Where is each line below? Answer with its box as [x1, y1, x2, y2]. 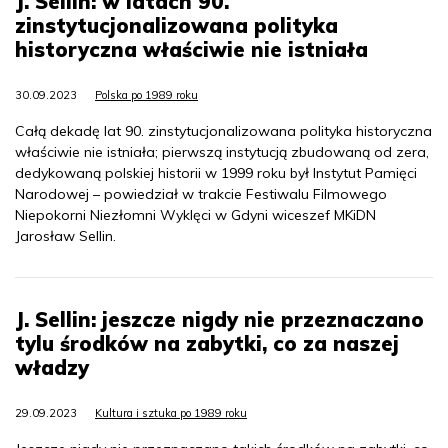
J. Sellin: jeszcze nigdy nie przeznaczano [15, 306, 424, 332]
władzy [15, 354, 89, 380]
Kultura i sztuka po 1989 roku [95, 405, 247, 420]
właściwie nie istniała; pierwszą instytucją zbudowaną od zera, [15, 142, 429, 161]
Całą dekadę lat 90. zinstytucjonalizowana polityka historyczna [15, 121, 432, 140]
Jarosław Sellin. [15, 226, 116, 245]
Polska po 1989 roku [95, 87, 198, 102]
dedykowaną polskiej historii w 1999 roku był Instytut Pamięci [15, 163, 417, 182]
